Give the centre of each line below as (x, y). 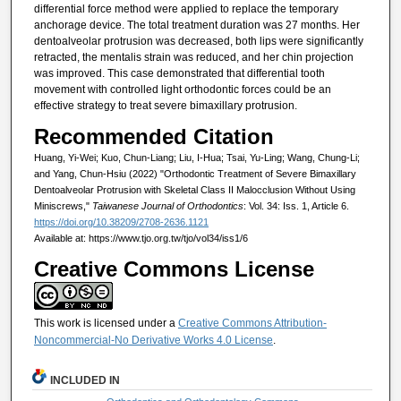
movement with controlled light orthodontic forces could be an (182, 90)
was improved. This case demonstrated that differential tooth (179, 73)
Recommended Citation (154, 137)
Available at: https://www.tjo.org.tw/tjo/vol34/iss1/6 (141, 239)
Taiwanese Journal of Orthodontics (167, 206)
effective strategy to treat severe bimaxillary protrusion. (165, 106)
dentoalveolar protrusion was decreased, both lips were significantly (198, 41)
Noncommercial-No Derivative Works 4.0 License (153, 341)
